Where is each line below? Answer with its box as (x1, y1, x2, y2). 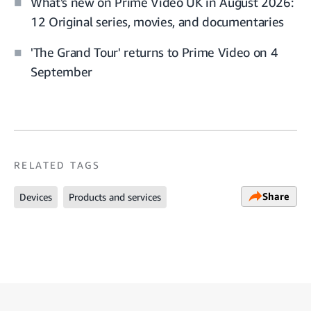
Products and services (69, 190, 161, 203)
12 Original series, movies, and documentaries (31, 13, 284, 29)
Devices (19, 190, 52, 203)
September (31, 63, 92, 79)
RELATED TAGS (14, 158, 101, 171)
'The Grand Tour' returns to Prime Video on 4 (31, 44, 278, 60)
